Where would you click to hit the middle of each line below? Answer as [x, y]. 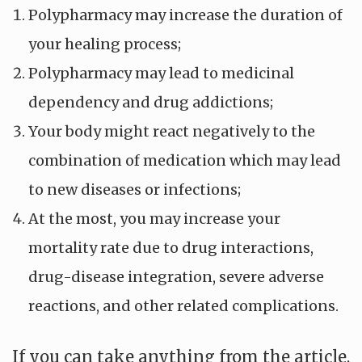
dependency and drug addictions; [151, 102]
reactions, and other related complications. [183, 306]
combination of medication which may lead [185, 160]
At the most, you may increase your [154, 219]
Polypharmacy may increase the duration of [185, 15]
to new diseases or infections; [135, 189]
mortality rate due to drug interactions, [171, 248]
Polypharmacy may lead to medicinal [161, 73]
